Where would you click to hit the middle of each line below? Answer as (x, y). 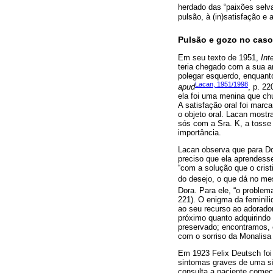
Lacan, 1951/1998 (222, 84)
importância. (200, 133)
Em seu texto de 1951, (219, 57)
